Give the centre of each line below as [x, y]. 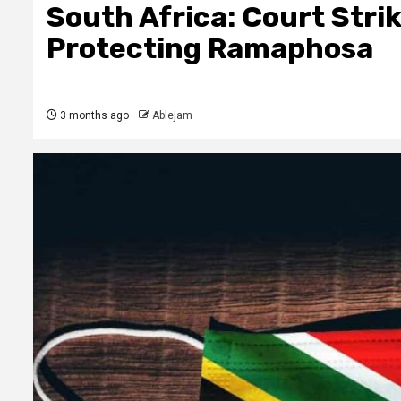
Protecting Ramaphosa [210, 48]
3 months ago [93, 115]
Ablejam [172, 115]
